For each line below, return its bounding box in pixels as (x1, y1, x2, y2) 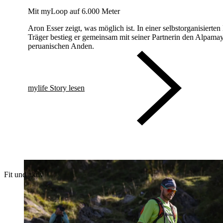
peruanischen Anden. (28, 42, 94, 50)
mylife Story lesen (28, 84, 85, 92)
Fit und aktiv (4, 170, 44, 179)
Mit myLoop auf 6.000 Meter (28, 7, 120, 15)
